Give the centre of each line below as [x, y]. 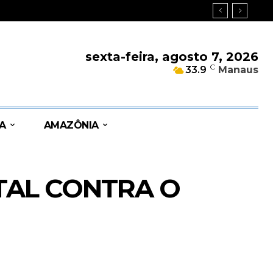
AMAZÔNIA [71, 125]
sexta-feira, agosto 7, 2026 [172, 57]
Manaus [239, 70]
